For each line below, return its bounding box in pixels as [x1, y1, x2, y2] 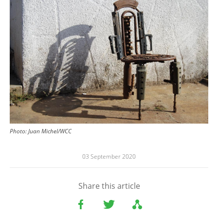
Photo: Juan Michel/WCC [10, 127, 72, 135]
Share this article [78, 180, 140, 191]
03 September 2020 [82, 152, 136, 161]
